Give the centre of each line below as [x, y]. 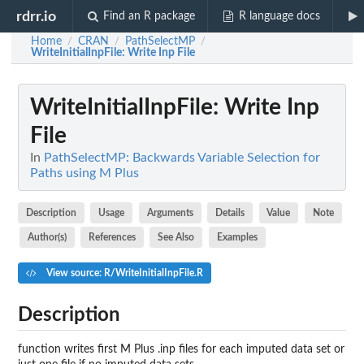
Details [230, 212]
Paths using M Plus [84, 173]
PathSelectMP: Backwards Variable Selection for [182, 158]
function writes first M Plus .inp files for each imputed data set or [181, 350]
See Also [176, 237]
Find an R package [149, 16]
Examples [237, 237]
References [113, 237]
